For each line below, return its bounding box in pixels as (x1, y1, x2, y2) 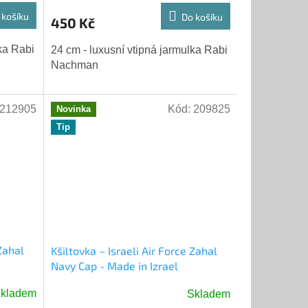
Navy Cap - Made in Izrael (50, 258, 178, 272)
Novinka (56, 104, 91, 115)
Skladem (186, 287, 230, 300)
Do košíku (181, 10, 223, 23)
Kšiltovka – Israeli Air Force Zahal (50, 243, 217, 257)
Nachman (50, 58, 98, 71)
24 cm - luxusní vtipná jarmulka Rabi (50, 43, 228, 56)
